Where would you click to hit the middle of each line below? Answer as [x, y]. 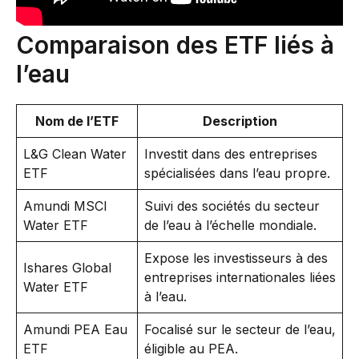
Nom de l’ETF [77, 121]
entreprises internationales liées [240, 277]
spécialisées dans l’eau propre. [237, 173]
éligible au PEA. [191, 349]
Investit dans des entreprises [231, 154]
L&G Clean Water [75, 154]
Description [240, 121]
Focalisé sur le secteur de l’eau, [240, 329]
